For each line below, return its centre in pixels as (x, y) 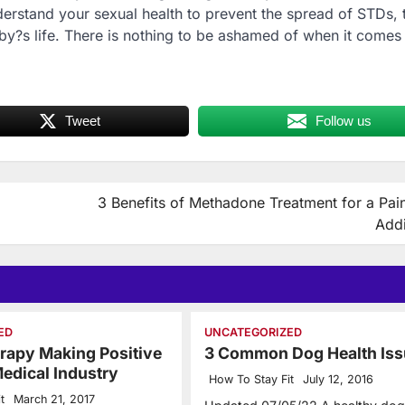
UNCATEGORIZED (253, 333)
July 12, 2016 (338, 380)
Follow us (344, 121)
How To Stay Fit (251, 380)
